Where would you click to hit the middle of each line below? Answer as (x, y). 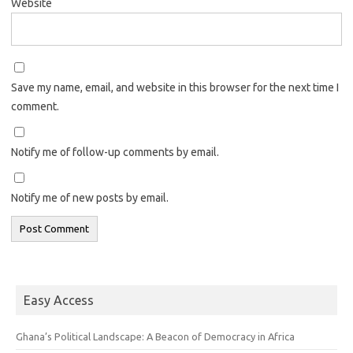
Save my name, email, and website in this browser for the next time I (175, 87)
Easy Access (59, 300)
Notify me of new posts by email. (90, 197)
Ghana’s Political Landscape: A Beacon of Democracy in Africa (155, 336)
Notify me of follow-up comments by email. (115, 152)
